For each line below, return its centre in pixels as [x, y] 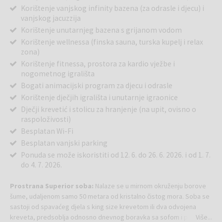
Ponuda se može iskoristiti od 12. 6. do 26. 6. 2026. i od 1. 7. [116, 155]
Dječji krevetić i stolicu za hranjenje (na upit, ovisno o [109, 109]
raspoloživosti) [46, 119]
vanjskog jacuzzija [51, 18]
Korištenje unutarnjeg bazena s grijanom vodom [101, 30]
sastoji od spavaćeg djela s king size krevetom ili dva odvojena [103, 206]
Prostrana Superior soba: [52, 186]
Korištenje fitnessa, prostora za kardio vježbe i [98, 63]
